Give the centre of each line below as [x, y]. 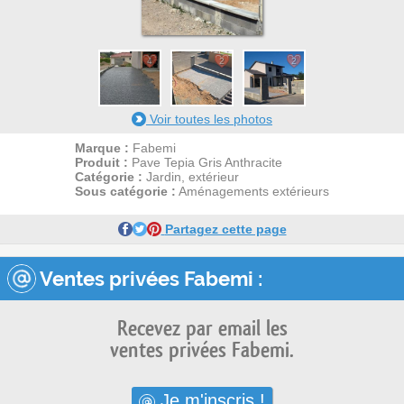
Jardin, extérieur [191, 176]
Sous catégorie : [125, 191]
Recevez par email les [202, 328]
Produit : [101, 162]
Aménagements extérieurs [252, 191]
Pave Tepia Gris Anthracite [205, 162]
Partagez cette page [225, 229]
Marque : [102, 147]
